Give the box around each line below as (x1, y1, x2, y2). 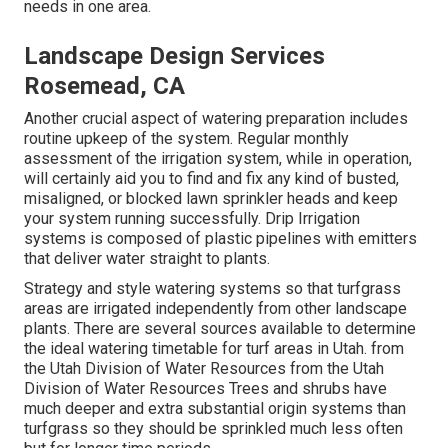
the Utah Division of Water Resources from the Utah (24, 359, 384, 379)
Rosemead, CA (24, 72, 185, 101)
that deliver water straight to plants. (24, 249, 270, 269)
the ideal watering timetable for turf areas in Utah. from (24, 339, 404, 359)
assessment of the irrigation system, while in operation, (24, 149, 412, 169)
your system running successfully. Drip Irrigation (24, 209, 360, 229)
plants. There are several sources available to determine (24, 319, 416, 339)
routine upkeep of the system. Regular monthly (24, 129, 349, 149)
